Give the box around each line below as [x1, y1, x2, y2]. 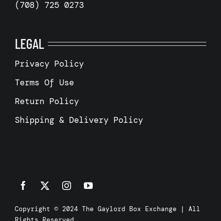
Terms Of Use [14, 76, 74, 88]
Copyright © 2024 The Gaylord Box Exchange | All [14, 204, 200, 213]
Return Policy [14, 95, 79, 107]
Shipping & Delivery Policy [14, 114, 143, 125]
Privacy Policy [14, 58, 84, 69]
